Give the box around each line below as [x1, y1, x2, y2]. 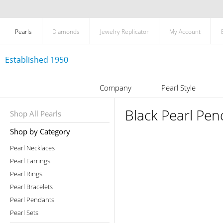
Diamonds [52, 27, 80, 36]
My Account [169, 27, 201, 36]
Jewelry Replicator [100, 27, 149, 36]
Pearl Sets [10, 208, 38, 217]
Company [99, 83, 131, 93]
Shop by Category [10, 126, 70, 136]
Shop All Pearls [10, 109, 61, 118]
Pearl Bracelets [10, 182, 53, 191]
